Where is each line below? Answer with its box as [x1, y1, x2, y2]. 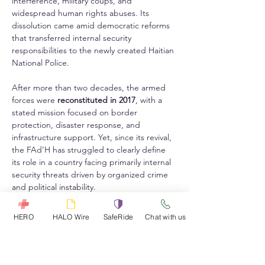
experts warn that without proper [12, 244, 138, 255]
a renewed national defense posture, [12, 231, 151, 243]
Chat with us [145, 212, 186, 221]
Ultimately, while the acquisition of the [12, 206, 156, 218]
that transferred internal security [12, 33, 134, 44]
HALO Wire [52, 212, 90, 221]
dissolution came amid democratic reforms [12, 20, 172, 31]
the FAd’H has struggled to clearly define [12, 144, 168, 156]
